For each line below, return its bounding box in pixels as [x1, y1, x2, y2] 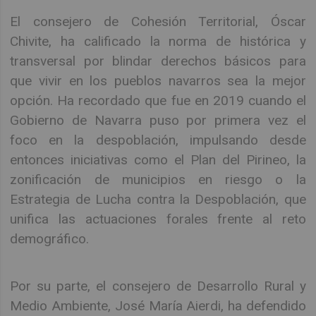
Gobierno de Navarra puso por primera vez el [10, 112, 306, 129]
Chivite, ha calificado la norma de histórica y [10, 33, 306, 50]
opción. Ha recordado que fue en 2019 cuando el [10, 92, 306, 109]
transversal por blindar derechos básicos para [10, 53, 306, 70]
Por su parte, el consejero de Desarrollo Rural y [10, 277, 306, 294]
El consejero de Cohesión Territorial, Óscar [10, 13, 306, 30]
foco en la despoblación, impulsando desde [10, 132, 306, 149]
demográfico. [10, 231, 90, 248]
